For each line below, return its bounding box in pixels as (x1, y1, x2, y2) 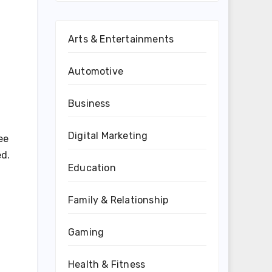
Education (68, 162, 116, 174)
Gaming (68, 226, 104, 238)
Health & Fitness (68, 259, 146, 270)
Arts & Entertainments (68, 33, 174, 45)
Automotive (68, 66, 123, 77)
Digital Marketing (68, 130, 148, 141)
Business (68, 98, 110, 109)
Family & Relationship (68, 194, 169, 206)
